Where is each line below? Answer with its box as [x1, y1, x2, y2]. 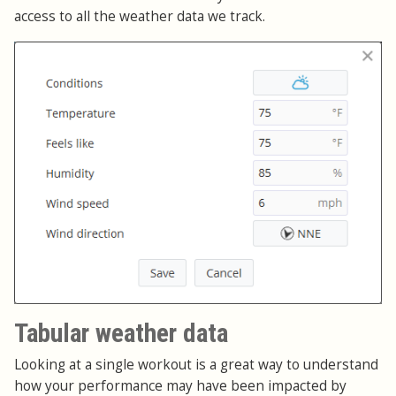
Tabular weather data [14, 318, 228, 349]
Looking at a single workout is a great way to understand [14, 354, 378, 374]
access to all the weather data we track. [14, 7, 265, 27]
